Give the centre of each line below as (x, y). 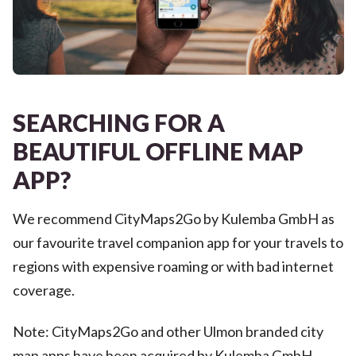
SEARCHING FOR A (118, 123)
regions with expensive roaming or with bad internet (173, 267)
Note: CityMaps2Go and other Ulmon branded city (168, 332)
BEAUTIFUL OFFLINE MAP (158, 151)
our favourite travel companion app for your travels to (178, 243)
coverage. (43, 290)
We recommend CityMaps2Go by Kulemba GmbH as (173, 219)
